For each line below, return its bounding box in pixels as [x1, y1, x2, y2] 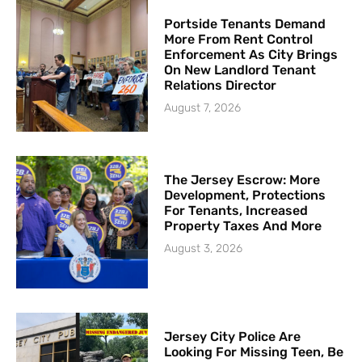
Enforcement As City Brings [164, 47, 339, 63]
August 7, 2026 [164, 101, 242, 116]
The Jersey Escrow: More [164, 172, 321, 188]
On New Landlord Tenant [164, 62, 317, 78]
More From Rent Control [164, 32, 314, 48]
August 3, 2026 [164, 242, 243, 256]
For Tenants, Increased [164, 203, 309, 219]
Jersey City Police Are [164, 328, 301, 344]
